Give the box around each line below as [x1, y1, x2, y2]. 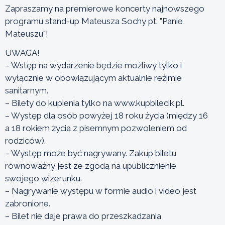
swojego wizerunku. [5, 173, 82, 183]
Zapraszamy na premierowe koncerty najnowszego [5, 3, 204, 14]
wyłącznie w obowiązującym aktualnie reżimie [5, 72, 182, 83]
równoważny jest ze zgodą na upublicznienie [5, 160, 176, 171]
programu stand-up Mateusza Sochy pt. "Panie [5, 16, 183, 26]
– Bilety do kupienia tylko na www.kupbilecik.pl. [5, 97, 184, 108]
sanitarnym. [5, 85, 48, 95]
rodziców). [5, 135, 46, 146]
